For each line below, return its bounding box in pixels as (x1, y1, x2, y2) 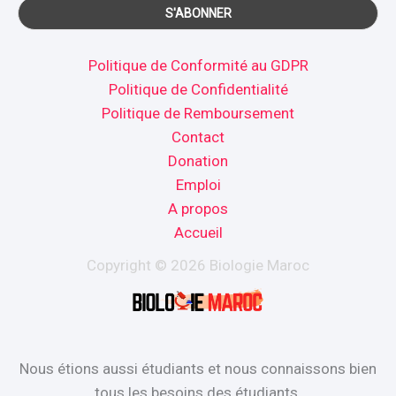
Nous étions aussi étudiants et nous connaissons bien (19, 360, 377, 378)
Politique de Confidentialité (108, 80, 288, 99)
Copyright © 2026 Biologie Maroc (87, 256, 309, 275)
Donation (168, 152, 228, 171)
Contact (171, 128, 225, 147)
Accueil (173, 224, 223, 242)
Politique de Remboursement (102, 104, 294, 123)
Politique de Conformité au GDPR (88, 57, 308, 75)
